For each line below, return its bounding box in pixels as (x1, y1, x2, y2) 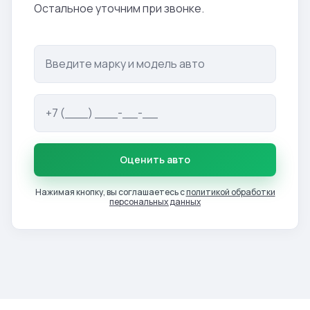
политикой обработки (185, 186, 275, 198)
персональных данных (109, 196, 201, 208)
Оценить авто (120, 153, 190, 166)
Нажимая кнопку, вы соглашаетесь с (35, 186, 186, 198)
